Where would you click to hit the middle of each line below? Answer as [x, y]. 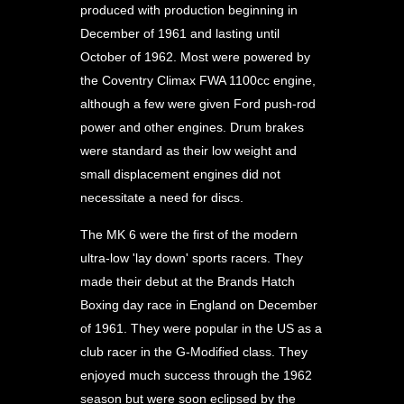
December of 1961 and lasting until [180, 33]
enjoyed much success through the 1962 [196, 375]
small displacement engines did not [180, 174]
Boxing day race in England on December [199, 305]
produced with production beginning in [189, 10]
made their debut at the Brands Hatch [188, 281]
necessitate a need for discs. [162, 197]
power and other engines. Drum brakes [192, 127]
